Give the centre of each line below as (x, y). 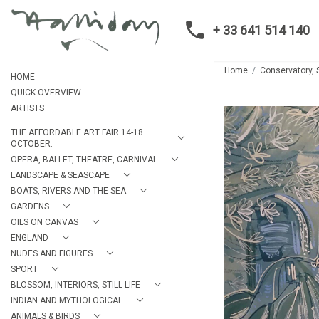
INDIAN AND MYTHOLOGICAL (67, 300)
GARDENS (30, 206)
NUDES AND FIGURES (52, 253)
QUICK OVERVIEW (46, 93)
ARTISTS (27, 108)
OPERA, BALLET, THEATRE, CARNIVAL (84, 159)
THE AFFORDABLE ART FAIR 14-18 (77, 132)
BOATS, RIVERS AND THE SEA (68, 191)
